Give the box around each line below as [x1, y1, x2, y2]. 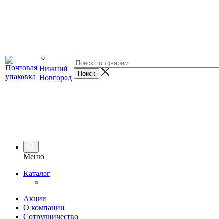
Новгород [39, 73, 72, 82]
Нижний [39, 65, 68, 73]
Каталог [23, 169, 50, 177]
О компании [23, 203, 65, 212]
